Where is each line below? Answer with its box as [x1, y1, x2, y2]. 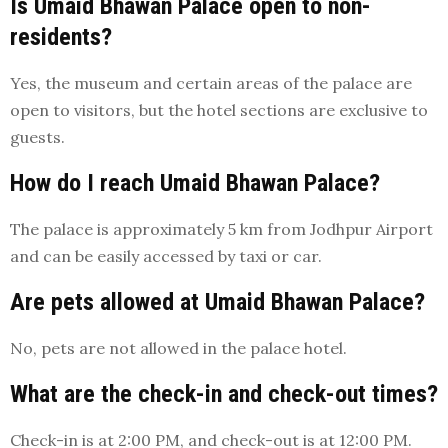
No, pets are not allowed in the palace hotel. [10, 338, 347, 359]
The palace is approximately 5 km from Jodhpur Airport [10, 219, 433, 240]
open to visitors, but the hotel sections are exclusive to [10, 100, 428, 121]
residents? [10, 23, 112, 52]
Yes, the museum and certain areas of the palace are [10, 73, 412, 94]
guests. [10, 127, 65, 148]
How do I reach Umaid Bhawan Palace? [10, 169, 380, 198]
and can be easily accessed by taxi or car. [10, 246, 322, 267]
